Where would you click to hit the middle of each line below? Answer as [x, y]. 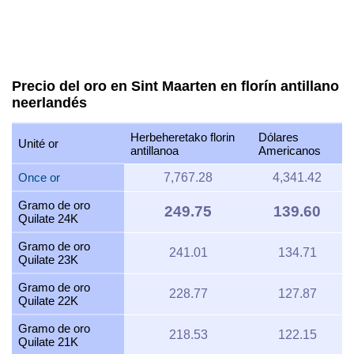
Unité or [38, 144]
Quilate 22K [48, 301]
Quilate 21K [48, 342]
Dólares [279, 137]
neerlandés [49, 102]
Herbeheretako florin [183, 137]
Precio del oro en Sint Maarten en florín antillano [175, 86]
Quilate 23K [48, 260]
